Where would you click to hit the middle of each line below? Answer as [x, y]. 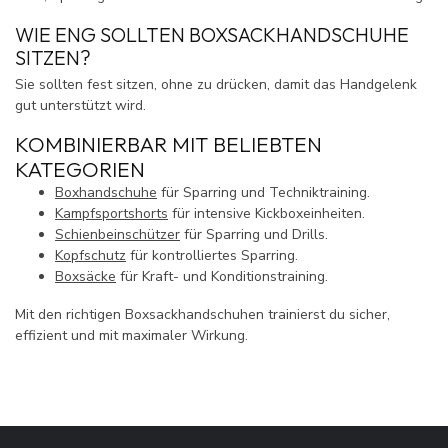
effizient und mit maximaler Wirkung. [131, 336]
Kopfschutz [90, 256]
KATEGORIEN [80, 169]
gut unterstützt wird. [80, 105]
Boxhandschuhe [106, 193]
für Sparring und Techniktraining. [263, 193]
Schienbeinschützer [117, 235]
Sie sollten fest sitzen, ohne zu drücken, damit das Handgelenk [216, 84]
